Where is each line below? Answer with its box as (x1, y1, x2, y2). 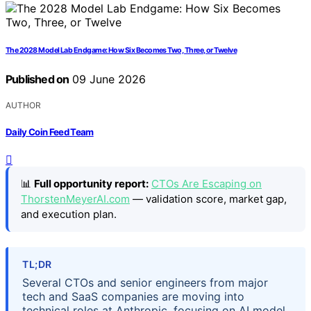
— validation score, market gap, (130, 192, 287, 205)
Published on (6, 72, 69, 87)
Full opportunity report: (34, 176, 149, 190)
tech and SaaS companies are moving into (22, 289, 244, 304)
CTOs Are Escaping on (151, 176, 262, 190)
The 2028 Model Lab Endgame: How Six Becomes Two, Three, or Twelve (6, 46, 237, 56)
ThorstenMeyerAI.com (21, 192, 130, 205)
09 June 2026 (69, 72, 146, 87)
